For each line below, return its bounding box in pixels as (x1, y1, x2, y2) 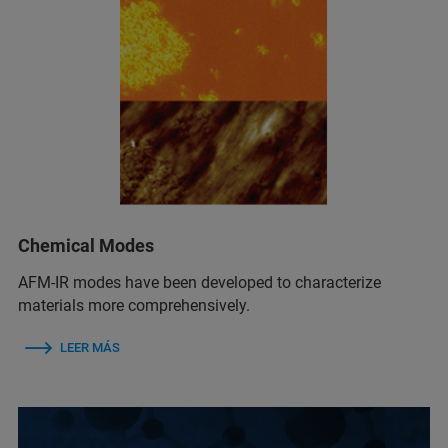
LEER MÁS (60, 340, 120, 356)
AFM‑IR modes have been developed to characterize (18, 273, 381, 293)
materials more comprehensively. (18, 296, 250, 316)
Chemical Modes (18, 235, 154, 257)
